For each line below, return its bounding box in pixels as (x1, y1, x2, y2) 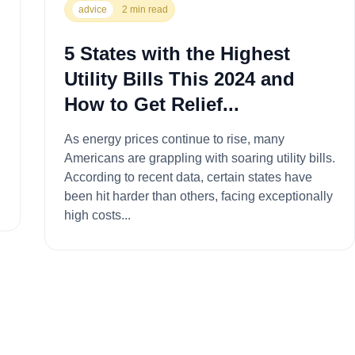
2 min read (121, 3, 168, 15)
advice (78, 3, 107, 15)
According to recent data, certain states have (63, 170, 312, 184)
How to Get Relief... (63, 93, 239, 115)
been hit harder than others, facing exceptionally (63, 189, 333, 203)
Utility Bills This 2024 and (63, 67, 295, 90)
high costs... (63, 208, 131, 222)
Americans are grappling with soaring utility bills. (63, 151, 335, 165)
